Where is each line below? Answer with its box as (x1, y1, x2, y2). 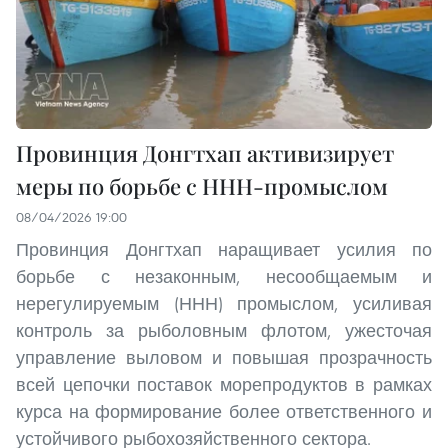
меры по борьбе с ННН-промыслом (16, 171, 388, 202)
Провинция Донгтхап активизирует (16, 138, 394, 169)
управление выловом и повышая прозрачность (16, 346, 432, 370)
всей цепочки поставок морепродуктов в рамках (16, 373, 432, 397)
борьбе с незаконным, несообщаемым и (16, 265, 432, 289)
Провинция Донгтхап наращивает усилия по (16, 238, 432, 262)
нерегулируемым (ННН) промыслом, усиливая (16, 292, 432, 316)
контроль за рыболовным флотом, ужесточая (16, 319, 432, 343)
